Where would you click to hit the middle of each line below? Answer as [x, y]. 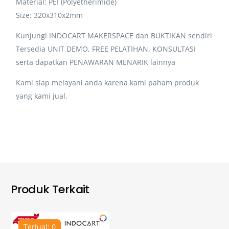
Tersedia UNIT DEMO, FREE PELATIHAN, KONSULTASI [106, 49]
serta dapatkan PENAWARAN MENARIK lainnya [96, 62]
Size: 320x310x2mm [50, 15]
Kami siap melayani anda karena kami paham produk [108, 82]
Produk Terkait [50, 189]
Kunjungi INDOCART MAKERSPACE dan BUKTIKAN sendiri [114, 35]
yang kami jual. [42, 96]
